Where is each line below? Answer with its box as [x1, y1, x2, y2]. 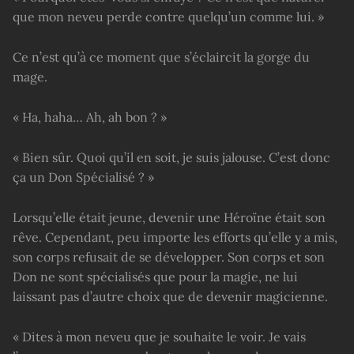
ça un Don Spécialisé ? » [13, 168, 154, 185]
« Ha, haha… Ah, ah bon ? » [13, 108, 167, 125]
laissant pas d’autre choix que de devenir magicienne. [13, 288, 328, 304]
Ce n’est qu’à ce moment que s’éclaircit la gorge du [13, 49, 310, 66]
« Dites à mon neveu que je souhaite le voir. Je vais [13, 328, 306, 345]
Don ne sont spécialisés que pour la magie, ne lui [13, 268, 298, 284]
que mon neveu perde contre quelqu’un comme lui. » [13, 9, 324, 25]
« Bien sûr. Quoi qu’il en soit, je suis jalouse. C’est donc [13, 149, 330, 165]
